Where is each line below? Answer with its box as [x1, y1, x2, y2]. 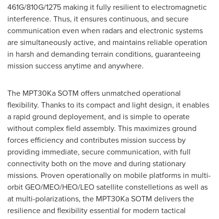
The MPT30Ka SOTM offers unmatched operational [7, 87, 181, 99]
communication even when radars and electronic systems [7, 24, 203, 36]
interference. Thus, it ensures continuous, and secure [7, 13, 189, 24]
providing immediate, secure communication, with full [7, 146, 191, 157]
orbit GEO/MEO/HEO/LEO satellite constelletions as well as [7, 181, 208, 193]
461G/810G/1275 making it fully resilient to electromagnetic [7, 1, 207, 13]
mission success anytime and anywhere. [7, 60, 144, 71]
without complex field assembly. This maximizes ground [7, 122, 197, 134]
